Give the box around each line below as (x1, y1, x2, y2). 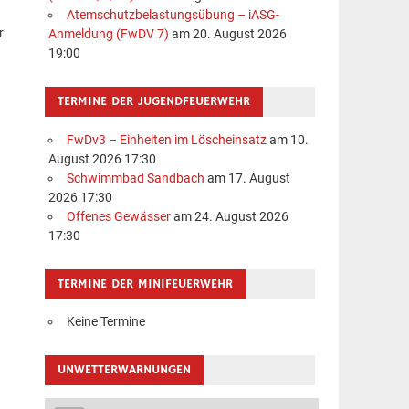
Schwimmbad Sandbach (66, 170, 204, 186)
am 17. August (204, 170, 290, 186)
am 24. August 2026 (170, 208, 288, 225)
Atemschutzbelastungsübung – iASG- (66, 7, 279, 24)
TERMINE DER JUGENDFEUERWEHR (58, 93, 251, 110)
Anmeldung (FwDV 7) (48, 26, 170, 43)
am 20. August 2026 (169, 26, 288, 43)
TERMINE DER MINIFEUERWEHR (58, 275, 234, 292)
